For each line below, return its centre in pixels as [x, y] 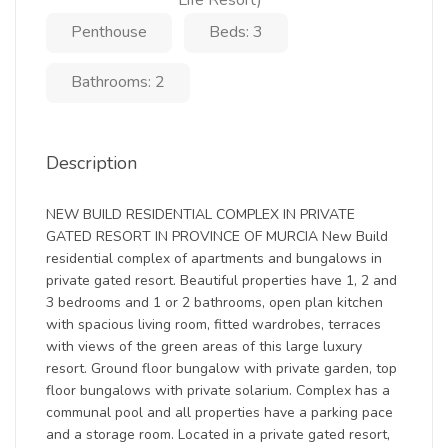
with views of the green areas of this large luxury [204, 346]
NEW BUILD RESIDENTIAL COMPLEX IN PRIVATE [200, 214]
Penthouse [109, 32]
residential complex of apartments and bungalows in [214, 258]
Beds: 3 [236, 32]
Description [91, 163]
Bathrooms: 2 [118, 82]
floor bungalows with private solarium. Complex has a [218, 390]
